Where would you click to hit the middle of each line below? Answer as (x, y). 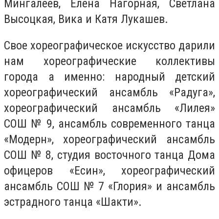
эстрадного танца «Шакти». (73, 202)
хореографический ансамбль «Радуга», (109, 92)
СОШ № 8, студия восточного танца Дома (109, 155)
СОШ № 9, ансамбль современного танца (109, 123)
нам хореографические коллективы (109, 61)
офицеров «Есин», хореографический (109, 170)
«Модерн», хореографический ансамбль (109, 139)
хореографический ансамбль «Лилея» (109, 108)
